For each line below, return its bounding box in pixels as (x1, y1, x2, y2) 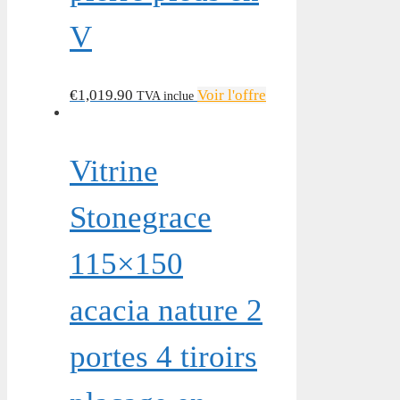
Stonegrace (70, 199, 212, 235)
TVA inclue (137, 87, 194, 103)
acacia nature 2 (70, 292, 262, 328)
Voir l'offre (197, 86, 266, 104)
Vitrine (70, 153, 158, 188)
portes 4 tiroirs (70, 338, 257, 374)
